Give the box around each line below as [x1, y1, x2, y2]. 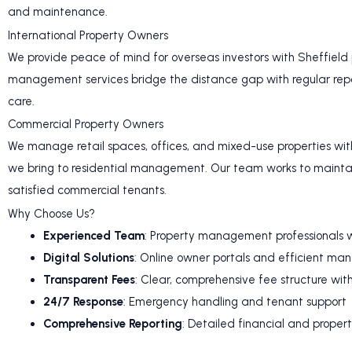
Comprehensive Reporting [43, 316, 182, 331]
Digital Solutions [43, 250, 134, 265]
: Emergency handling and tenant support [123, 294, 346, 309]
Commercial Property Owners [8, 117, 163, 132]
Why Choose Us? [8, 206, 95, 221]
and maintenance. [8, 5, 108, 20]
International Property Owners [8, 27, 168, 42]
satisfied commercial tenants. [8, 183, 167, 198]
